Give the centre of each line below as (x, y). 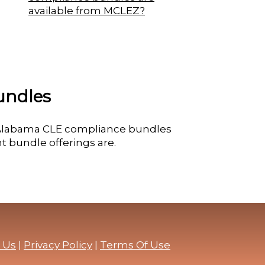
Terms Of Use (135, 245)
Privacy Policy (58, 245)
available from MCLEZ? (87, 10)
